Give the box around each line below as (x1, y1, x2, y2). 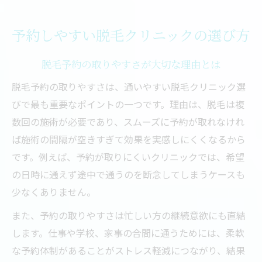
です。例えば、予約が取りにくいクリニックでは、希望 (12, 150, 244, 164)
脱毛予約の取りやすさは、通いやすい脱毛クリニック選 (12, 80, 246, 94)
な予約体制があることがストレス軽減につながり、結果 (12, 243, 245, 257)
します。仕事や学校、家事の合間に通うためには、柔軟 (12, 226, 244, 240)
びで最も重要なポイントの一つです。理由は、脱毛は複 (12, 97, 244, 111)
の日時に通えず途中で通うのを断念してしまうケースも (12, 167, 245, 181)
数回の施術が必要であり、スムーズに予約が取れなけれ (12, 115, 244, 129)
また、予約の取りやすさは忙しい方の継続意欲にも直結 (12, 208, 246, 222)
